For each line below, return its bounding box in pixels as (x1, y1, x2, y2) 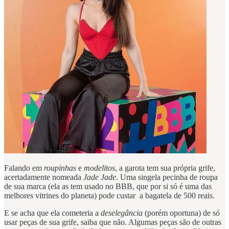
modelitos (84, 164, 115, 172)
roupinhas (44, 164, 78, 172)
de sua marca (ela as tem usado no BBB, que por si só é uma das (4, 182, 212, 191)
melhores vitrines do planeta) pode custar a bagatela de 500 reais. (4, 191, 215, 200)
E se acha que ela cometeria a (4, 209, 101, 217)
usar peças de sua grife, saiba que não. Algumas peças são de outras (4, 218, 221, 226)
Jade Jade (83, 173, 116, 181)
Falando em (4, 164, 44, 172)
